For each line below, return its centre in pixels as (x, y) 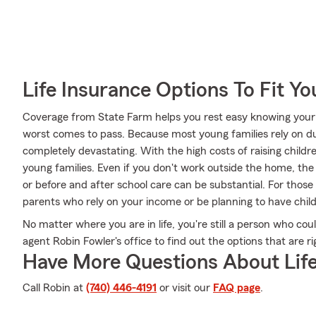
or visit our (185, 288)
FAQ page (237, 288)
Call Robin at (54, 288)
